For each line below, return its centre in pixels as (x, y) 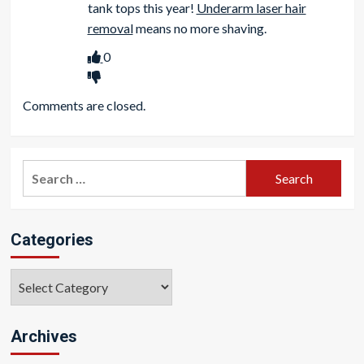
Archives (43, 336)
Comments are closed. (84, 105)
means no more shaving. (199, 28)
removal (110, 28)
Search (42, 169)
